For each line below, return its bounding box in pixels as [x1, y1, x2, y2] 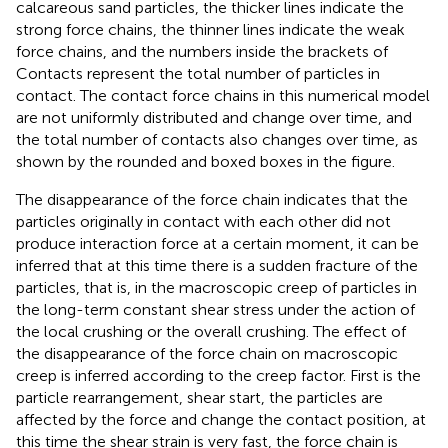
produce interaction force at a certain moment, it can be [16, 233, 419, 253]
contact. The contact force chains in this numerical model [16, 85, 430, 105]
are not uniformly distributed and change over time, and [16, 107, 412, 127]
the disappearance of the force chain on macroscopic [16, 343, 398, 363]
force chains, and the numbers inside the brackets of [16, 41, 388, 61]
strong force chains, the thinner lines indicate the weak [16, 19, 405, 39]
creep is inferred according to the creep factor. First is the [16, 365, 421, 385]
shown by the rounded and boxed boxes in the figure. [16, 151, 395, 171]
